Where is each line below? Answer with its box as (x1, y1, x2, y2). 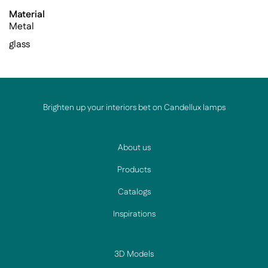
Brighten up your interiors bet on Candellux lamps (42, 102, 226, 114)
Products (117, 164, 151, 176)
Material (9, 8, 45, 22)
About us (117, 142, 151, 154)
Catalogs (117, 186, 151, 198)
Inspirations (112, 208, 156, 220)
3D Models (114, 248, 154, 260)
